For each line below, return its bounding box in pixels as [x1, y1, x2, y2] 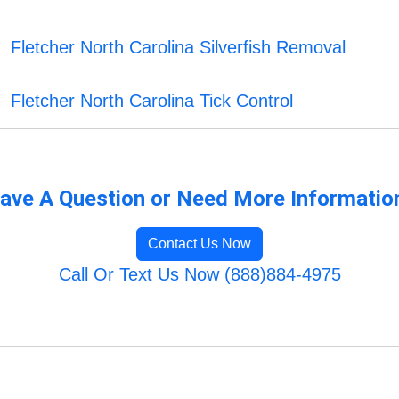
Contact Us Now [148, 236, 251, 252]
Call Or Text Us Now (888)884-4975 [58, 265, 341, 285]
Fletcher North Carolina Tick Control [11, 91, 294, 111]
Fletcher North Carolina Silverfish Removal [11, 37, 346, 58]
